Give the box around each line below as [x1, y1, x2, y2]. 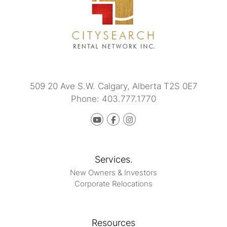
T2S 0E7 [163, 81, 198, 91]
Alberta [132, 81, 161, 91]
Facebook [115, 114, 150, 124]
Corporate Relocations [74, 178, 153, 188]
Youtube [100, 114, 131, 124]
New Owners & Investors [70, 167, 157, 177]
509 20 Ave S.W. [29, 81, 95, 91]
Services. [94, 154, 133, 165]
